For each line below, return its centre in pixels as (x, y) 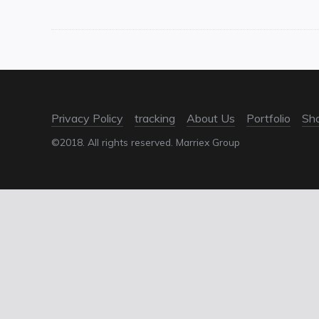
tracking (155, 118)
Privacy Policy (87, 118)
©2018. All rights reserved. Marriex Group (146, 142)
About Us (211, 118)
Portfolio (268, 118)
